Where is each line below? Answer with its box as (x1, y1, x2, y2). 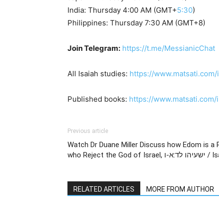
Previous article (67, 127, 108, 134)
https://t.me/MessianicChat (122, 43, 215, 53)
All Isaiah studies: (67, 68, 130, 78)
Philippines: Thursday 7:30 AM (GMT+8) (67, 18, 205, 27)
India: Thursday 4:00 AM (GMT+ (67, 5, 177, 15)
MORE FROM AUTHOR (146, 185, 214, 193)
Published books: (67, 94, 129, 104)
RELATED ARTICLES (73, 185, 134, 193)
